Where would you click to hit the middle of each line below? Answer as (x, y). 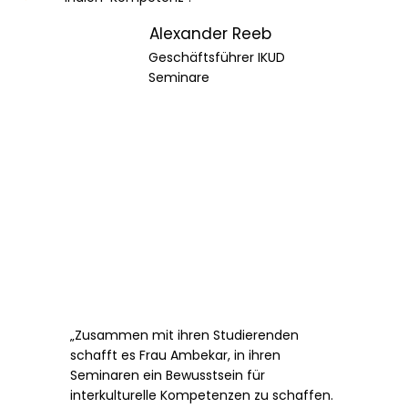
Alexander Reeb (210, 34)
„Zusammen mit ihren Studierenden (185, 336)
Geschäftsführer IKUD (216, 57)
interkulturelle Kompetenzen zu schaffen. (202, 396)
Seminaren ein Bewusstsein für (168, 376)
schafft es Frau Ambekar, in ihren (176, 356)
